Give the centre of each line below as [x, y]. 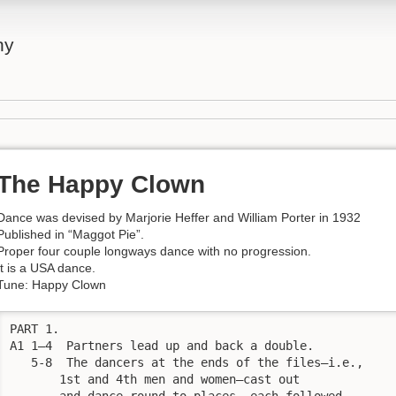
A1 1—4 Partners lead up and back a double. [165, 345]
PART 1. [34, 328]
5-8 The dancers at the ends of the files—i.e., [187, 362]
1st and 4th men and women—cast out [155, 379]
